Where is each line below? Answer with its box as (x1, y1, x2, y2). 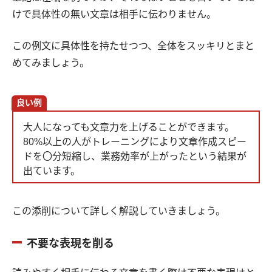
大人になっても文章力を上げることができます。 (23, 122, 234, 133)
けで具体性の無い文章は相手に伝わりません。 (12, 9, 216, 20)
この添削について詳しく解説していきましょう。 (12, 206, 225, 217)
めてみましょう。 (12, 58, 89, 69)
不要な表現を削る (27, 237, 114, 250)
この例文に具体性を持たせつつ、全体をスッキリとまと (12, 41, 254, 52)
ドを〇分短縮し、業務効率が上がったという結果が (23, 151, 246, 162)
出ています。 (23, 166, 80, 177)
